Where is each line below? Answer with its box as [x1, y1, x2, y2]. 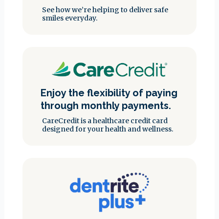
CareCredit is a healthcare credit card [42, 116, 168, 125]
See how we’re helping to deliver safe [42, 5, 169, 14]
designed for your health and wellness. [42, 124, 174, 133]
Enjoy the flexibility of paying [41, 87, 178, 99]
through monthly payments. [41, 99, 172, 111]
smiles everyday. [42, 13, 98, 22]
